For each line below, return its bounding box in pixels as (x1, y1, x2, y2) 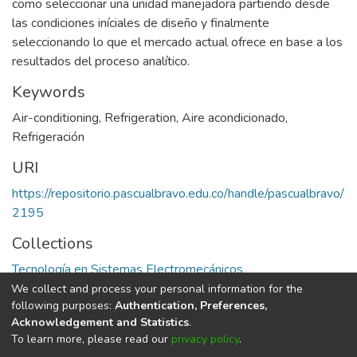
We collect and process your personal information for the (11, 280, 303, 296)
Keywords (12, 80, 85, 103)
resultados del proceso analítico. (12, 52, 190, 70)
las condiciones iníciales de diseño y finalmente (12, 14, 269, 32)
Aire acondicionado (182, 108, 285, 127)
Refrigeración (12, 127, 84, 146)
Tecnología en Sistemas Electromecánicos (12, 260, 243, 278)
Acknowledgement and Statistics (11, 314, 189, 330)
